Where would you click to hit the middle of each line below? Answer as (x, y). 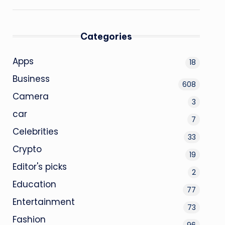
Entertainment (43, 202)
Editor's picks (39, 166)
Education (34, 184)
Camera (30, 96)
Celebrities (35, 131)
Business (31, 79)
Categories (106, 36)
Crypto (27, 149)
